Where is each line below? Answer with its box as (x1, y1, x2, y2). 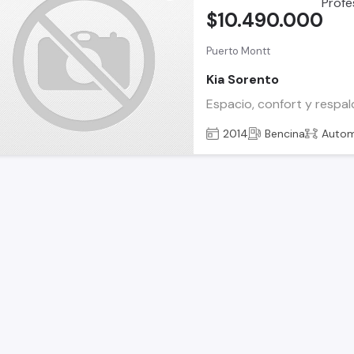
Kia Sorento (206, 70, 280, 88)
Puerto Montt (206, 44, 271, 58)
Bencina (265, 126, 306, 141)
